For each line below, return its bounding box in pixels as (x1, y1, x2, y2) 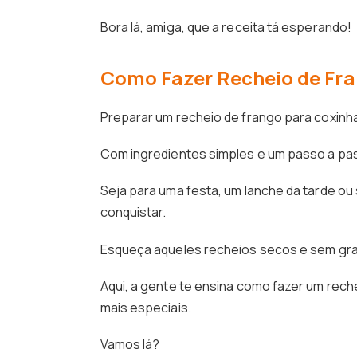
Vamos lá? (100, 335, 160, 353)
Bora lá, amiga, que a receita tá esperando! (100, 18, 352, 36)
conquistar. (100, 203, 167, 222)
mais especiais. (100, 298, 191, 316)
